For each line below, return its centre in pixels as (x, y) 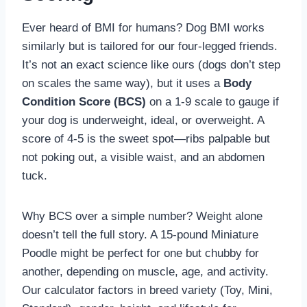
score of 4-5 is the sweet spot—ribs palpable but (146, 139)
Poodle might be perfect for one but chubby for (140, 254)
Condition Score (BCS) (84, 102)
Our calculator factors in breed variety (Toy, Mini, (147, 291)
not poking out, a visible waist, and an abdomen (143, 158)
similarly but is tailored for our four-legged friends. (150, 47)
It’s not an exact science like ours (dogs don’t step (151, 65)
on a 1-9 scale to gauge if (212, 102)
